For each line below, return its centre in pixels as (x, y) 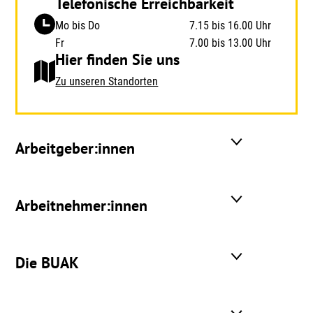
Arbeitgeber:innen (75, 148)
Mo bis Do (78, 26)
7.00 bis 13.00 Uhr (230, 43)
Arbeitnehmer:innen (82, 206)
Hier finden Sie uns (118, 60)
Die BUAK (48, 263)
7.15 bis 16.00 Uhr (230, 26)
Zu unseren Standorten (107, 82)
